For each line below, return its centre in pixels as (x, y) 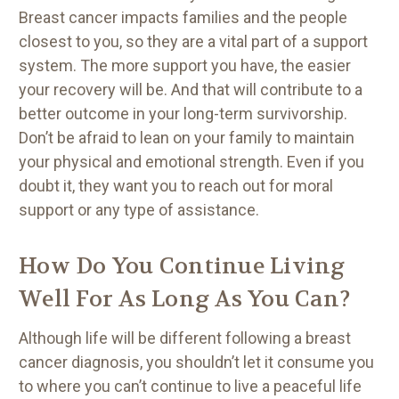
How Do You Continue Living (182, 266)
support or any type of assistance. (139, 209)
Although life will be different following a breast (185, 338)
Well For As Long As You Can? (187, 299)
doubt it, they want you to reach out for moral (176, 185)
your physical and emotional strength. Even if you (191, 161)
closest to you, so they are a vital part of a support (193, 41)
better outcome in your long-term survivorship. (183, 113)
